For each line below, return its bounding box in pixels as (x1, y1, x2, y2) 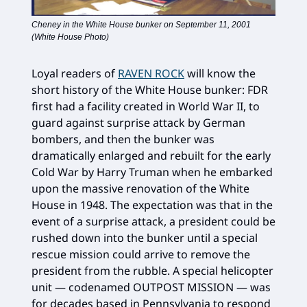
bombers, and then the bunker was (32, 132, 214, 147)
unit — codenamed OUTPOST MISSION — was (32, 280, 271, 295)
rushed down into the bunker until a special (32, 230, 258, 246)
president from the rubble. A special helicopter (32, 263, 273, 279)
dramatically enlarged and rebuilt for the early (32, 148, 271, 164)
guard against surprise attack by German (32, 115, 245, 131)
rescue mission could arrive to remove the (32, 247, 250, 262)
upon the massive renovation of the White (32, 181, 249, 197)
